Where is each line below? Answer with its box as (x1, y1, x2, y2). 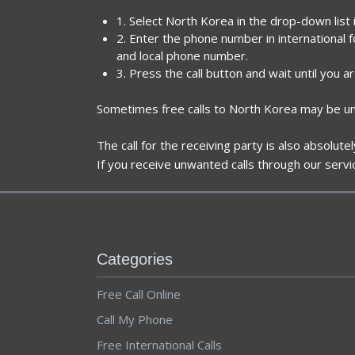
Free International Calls (97, 336, 222, 353)
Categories (97, 250, 173, 268)
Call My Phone (97, 311, 173, 327)
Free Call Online (97, 285, 181, 302)
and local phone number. (116, 47, 248, 63)
